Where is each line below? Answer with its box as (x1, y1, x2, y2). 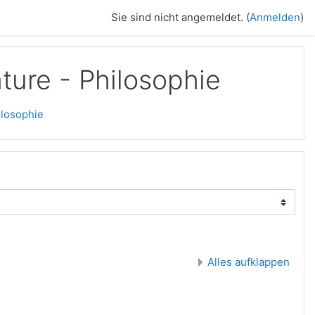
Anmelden (250, 11, 300, 24)
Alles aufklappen (207, 255, 290, 269)
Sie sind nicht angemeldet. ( (111, 11, 250, 24)
